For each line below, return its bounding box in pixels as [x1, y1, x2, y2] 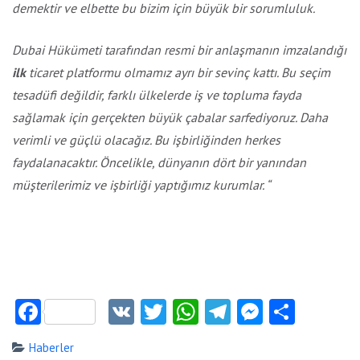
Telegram [231, 294, 333, 329]
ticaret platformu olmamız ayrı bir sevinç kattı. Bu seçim [26, 63, 330, 80]
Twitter [166, 294, 245, 329]
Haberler [29, 339, 74, 355]
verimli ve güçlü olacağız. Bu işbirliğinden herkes [12, 131, 280, 148]
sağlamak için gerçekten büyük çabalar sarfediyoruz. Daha [12, 108, 328, 125]
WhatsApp [198, 294, 308, 329]
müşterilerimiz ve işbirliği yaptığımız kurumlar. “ [12, 176, 270, 193]
